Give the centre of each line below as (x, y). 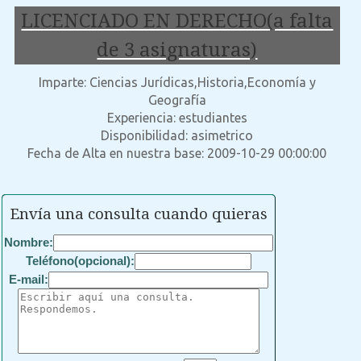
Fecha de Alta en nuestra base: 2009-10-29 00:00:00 (177, 153)
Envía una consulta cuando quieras (139, 214)
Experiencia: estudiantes (177, 117)
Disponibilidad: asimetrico (177, 135)
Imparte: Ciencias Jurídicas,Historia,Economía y (177, 82)
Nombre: (29, 242)
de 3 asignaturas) (177, 50)
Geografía (177, 100)
